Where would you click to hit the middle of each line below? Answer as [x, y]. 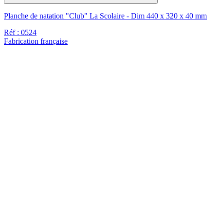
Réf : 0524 [20, 33]
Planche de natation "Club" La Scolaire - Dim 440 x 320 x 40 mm [105, 16]
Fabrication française [36, 41]
